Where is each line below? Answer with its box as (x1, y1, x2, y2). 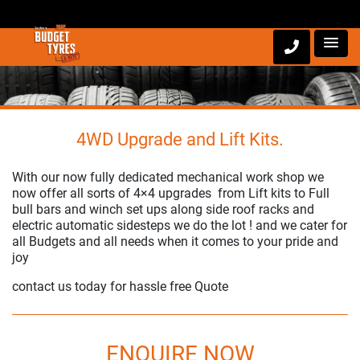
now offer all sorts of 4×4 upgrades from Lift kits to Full (12, 186, 329, 201)
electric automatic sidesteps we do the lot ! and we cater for (12, 218, 347, 233)
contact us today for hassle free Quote (12, 279, 228, 294)
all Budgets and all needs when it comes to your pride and (12, 234, 338, 249)
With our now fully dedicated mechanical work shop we (12, 170, 324, 185)
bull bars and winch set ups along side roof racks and (12, 202, 314, 217)
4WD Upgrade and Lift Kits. (76, 129, 284, 149)
